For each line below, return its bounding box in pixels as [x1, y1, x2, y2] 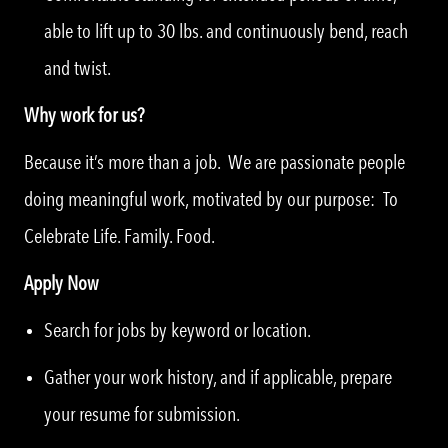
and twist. [44, 55, 111, 80]
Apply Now [24, 270, 99, 295]
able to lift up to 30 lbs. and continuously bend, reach [44, 18, 408, 43]
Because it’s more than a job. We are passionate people [24, 149, 405, 174]
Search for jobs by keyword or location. [44, 317, 311, 342]
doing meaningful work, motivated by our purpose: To [24, 186, 398, 211]
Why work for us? [24, 102, 144, 127]
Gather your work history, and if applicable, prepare [44, 364, 392, 389]
